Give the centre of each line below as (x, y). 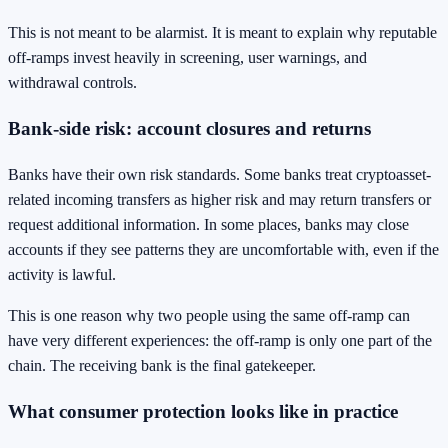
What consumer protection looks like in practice (203, 411)
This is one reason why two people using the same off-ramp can (209, 315)
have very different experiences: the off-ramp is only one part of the (220, 340)
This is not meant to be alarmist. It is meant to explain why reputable (222, 33)
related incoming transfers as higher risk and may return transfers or (219, 199)
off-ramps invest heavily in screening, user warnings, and (187, 58)
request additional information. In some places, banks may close (208, 224)
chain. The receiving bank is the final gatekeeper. (162, 365)
